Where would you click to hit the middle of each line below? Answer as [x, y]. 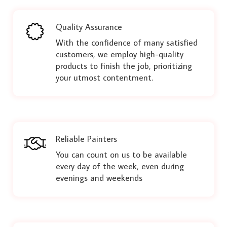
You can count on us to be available [121, 155]
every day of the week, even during [120, 166]
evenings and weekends [99, 178]
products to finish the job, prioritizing [124, 66]
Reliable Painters [86, 139]
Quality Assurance [89, 27]
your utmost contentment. [104, 78]
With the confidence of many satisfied [126, 43]
